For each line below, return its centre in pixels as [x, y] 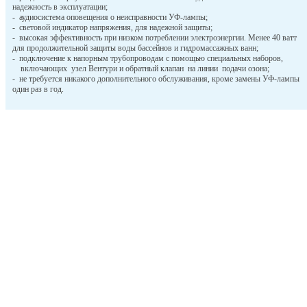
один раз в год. [38, 89]
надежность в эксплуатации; [60, 7]
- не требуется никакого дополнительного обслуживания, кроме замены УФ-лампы [156, 79]
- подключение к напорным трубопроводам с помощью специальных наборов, [156, 59]
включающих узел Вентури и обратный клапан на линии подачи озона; [140, 69]
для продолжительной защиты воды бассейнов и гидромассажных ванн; [135, 48]
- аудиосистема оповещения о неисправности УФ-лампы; [110, 17]
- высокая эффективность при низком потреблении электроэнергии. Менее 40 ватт [154, 38]
